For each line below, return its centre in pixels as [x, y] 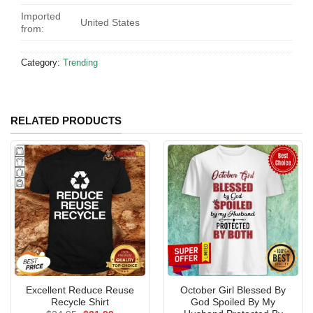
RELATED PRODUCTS [66, 121]
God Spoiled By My [233, 302]
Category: [42, 63]
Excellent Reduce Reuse [80, 290]
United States [110, 23]
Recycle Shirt [80, 302]
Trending [80, 63]
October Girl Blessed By [233, 290]
